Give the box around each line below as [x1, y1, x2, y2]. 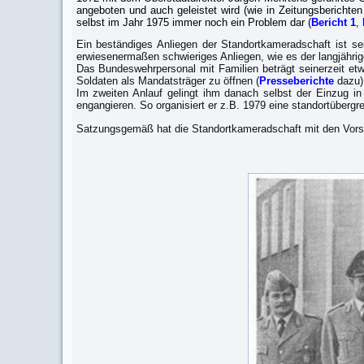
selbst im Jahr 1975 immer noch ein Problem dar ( [76, 16, 311, 28]
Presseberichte [258, 75, 337, 87]
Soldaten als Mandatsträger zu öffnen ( [76, 75, 259, 87]
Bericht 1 [310, 16, 356, 28]
